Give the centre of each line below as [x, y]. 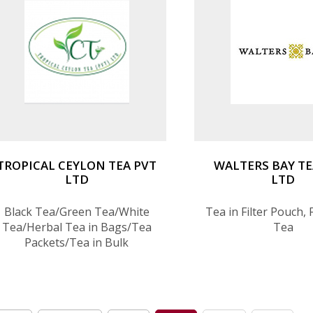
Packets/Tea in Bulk [77, 243]
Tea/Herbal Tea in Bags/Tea [77, 227]
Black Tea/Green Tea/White [77, 212]
